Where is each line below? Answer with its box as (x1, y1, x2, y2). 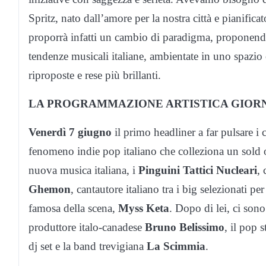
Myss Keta (118, 201, 169, 214)
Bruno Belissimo (145, 220, 224, 233)
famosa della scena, (28, 201, 118, 214)
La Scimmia (147, 239, 205, 252)
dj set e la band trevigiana (28, 239, 147, 252)
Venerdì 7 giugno (28, 125, 112, 138)
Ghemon (28, 182, 71, 195)
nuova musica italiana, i (28, 163, 138, 176)
